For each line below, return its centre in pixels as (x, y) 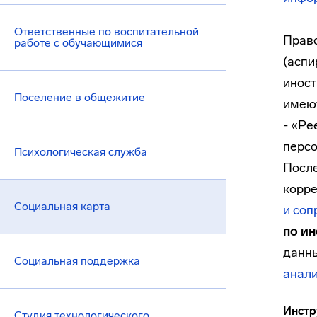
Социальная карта (62, 206)
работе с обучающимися (78, 43)
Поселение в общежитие (80, 97)
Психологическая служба (81, 152)
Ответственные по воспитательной (106, 31)
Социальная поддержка (77, 261)
